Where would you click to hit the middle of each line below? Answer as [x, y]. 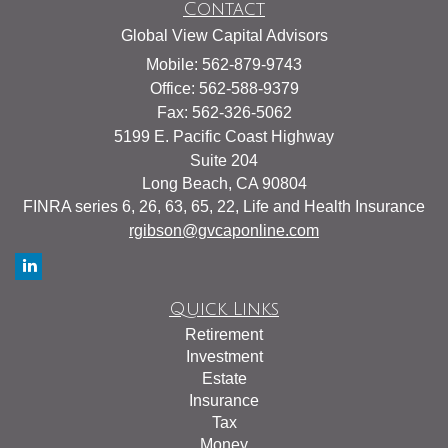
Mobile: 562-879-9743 [224, 64]
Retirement [224, 334]
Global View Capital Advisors [224, 35]
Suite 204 [224, 160]
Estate [224, 378]
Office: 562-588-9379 [224, 88]
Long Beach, [186, 183]
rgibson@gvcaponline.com [224, 230]
